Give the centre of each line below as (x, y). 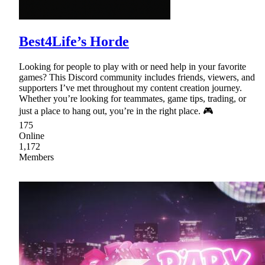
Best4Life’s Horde (74, 42)
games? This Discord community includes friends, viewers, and (137, 77)
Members (36, 157)
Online (32, 136)
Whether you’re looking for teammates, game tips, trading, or (132, 99)
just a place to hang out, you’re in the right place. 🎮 (116, 111)
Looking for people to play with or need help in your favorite (132, 67)
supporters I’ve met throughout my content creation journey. (130, 88)
